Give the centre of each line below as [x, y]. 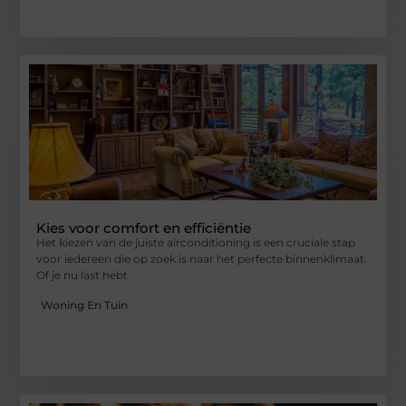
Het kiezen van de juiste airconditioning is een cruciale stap [196, 243]
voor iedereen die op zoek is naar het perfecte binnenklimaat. [202, 259]
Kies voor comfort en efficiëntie [144, 228]
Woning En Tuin [85, 304]
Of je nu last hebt [82, 275]
